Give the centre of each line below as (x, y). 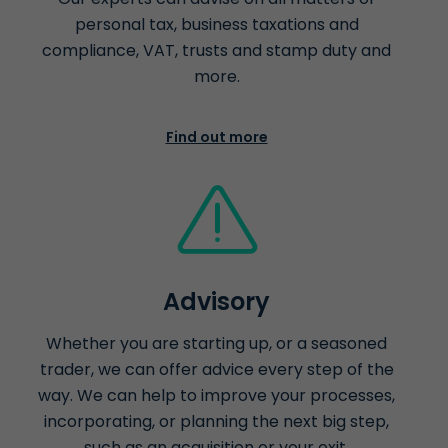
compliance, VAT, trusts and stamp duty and (216, 51)
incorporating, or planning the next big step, (216, 422)
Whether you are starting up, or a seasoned (216, 344)
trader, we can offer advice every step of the (216, 370)
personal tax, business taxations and (216, 25)
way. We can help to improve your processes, (216, 396)
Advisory (216, 302)
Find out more (216, 137)
